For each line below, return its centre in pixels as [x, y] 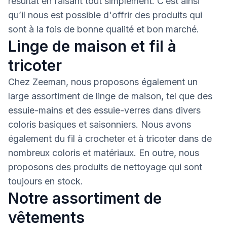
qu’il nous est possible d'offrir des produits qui [105, 15]
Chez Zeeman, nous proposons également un [103, 82]
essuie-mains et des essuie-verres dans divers [104, 110]
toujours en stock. [46, 181]
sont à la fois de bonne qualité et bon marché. [104, 29]
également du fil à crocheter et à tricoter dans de [110, 139]
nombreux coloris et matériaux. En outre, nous [104, 153]
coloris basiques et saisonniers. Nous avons [100, 124]
